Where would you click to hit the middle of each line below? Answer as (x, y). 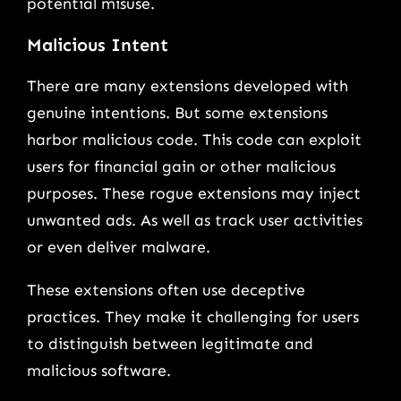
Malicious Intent (98, 44)
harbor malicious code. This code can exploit (194, 140)
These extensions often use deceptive (166, 290)
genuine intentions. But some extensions (177, 113)
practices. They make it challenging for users (193, 316)
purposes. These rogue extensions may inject (194, 194)
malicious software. (99, 370)
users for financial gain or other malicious (181, 167)
